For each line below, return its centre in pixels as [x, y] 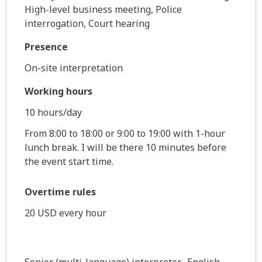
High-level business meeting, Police [103, 9]
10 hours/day [53, 112]
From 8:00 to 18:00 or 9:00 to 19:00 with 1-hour [125, 133]
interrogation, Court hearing [87, 23]
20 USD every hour [65, 213]
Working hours [58, 91]
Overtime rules [60, 192]
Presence [46, 46]
